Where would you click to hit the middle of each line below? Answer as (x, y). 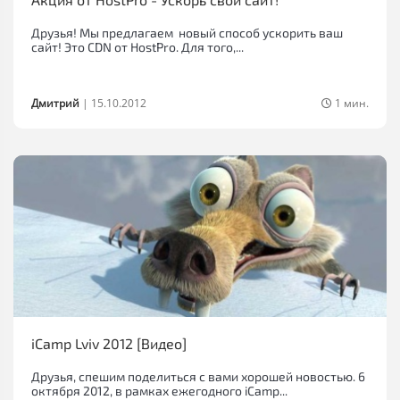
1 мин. (350, 104)
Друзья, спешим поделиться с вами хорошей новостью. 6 (198, 377)
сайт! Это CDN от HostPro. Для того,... (137, 47)
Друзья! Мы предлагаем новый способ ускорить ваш (187, 33)
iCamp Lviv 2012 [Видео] (109, 344)
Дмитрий (55, 104)
